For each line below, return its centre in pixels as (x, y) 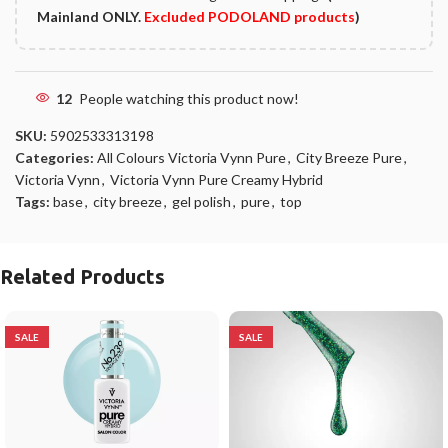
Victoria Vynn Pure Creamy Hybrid (216, 179)
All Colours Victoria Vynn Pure (191, 157)
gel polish (201, 201)
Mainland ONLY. (90, 16)
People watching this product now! (189, 98)
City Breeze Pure (349, 157)
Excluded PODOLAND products (249, 16)
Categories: (54, 157)
